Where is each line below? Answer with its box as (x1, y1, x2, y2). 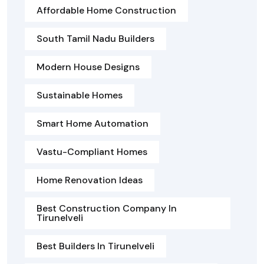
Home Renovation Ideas (37, 174, 143, 187)
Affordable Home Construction (37, 4, 176, 17)
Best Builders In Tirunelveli (37, 240, 154, 253)
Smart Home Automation (37, 117, 148, 130)
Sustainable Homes (37, 89, 123, 102)
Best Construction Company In (37, 202, 177, 215)
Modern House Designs (37, 61, 140, 74)
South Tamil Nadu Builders (37, 32, 154, 45)
